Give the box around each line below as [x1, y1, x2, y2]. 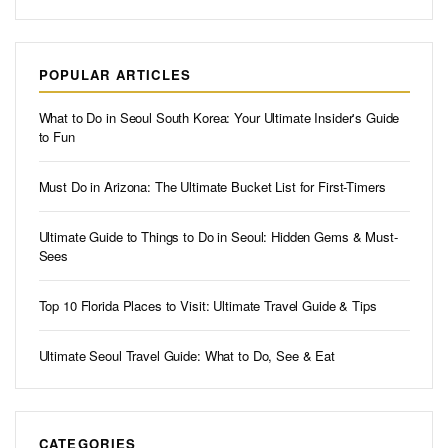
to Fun [38, 127, 75, 147]
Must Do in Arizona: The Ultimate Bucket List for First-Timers [38, 177, 386, 197]
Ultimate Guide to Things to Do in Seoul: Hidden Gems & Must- [38, 227, 398, 247]
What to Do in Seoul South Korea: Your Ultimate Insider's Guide [38, 108, 400, 128]
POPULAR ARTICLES [38, 64, 192, 84]
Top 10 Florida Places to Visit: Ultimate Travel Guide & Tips [38, 296, 377, 316]
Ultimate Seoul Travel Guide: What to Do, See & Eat [38, 346, 335, 366]
